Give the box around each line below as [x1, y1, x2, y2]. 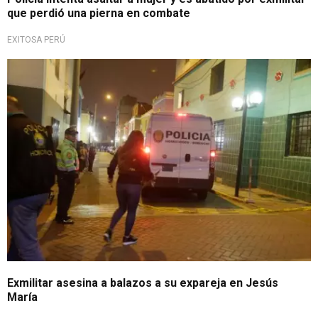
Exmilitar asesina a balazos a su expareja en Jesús [7, 275, 278, 290]
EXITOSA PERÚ [7, 35, 65, 45]
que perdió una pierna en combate [7, 6, 190, 21]
